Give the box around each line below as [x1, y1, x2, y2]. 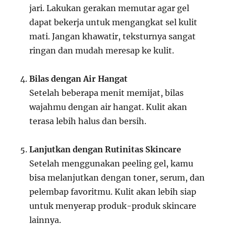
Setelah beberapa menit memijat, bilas [29, 88, 184, 98]
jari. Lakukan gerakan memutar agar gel [29, 3, 190, 14]
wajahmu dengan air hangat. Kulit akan [29, 102, 188, 112]
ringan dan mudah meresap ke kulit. [29, 45, 175, 56]
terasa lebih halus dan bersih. [29, 116, 147, 127]
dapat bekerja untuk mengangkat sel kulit [29, 17, 198, 28]
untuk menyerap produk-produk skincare [29, 201, 197, 211]
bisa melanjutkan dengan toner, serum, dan [29, 173, 205, 183]
